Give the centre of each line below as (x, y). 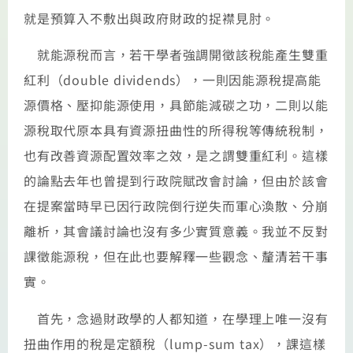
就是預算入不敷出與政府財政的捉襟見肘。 (150, 18)
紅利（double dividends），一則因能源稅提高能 (173, 80)
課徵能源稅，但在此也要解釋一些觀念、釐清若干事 (176, 256)
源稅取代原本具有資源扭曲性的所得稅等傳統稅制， (176, 130)
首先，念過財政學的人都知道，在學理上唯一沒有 (176, 318)
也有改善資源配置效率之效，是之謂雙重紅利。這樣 (176, 156)
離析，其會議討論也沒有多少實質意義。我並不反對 (176, 231)
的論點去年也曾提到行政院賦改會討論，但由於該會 (176, 181)
